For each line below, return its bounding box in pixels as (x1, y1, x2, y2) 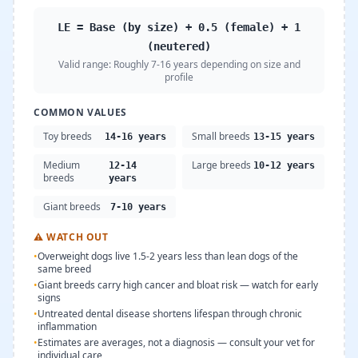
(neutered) (147, 39, 211, 53)
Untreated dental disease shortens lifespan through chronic (38, 306, 302, 320)
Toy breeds (43, 129, 92, 143)
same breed (38, 261, 91, 276)
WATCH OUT (46, 229, 109, 244)
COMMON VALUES (34, 105, 127, 119)
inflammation (38, 319, 97, 333)
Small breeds (192, 129, 250, 143)
